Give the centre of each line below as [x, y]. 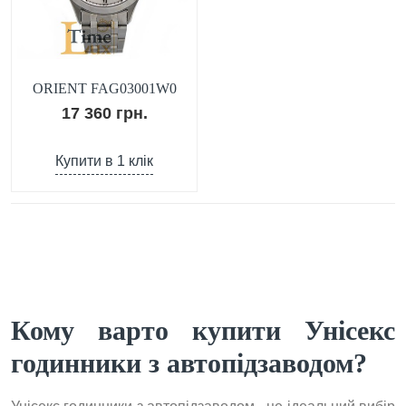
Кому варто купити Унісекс [203, 330]
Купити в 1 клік [104, 161]
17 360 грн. [131, 113]
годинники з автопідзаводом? [189, 363]
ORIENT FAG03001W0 [104, 88]
